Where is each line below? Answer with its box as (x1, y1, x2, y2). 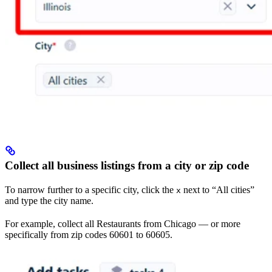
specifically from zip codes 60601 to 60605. (5, 229, 172, 240)
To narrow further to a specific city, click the (5, 184, 176, 195)
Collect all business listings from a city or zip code (5, 158, 249, 172)
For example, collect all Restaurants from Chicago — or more (5, 218, 240, 229)
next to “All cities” (181, 184, 254, 195)
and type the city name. (5, 195, 93, 206)
